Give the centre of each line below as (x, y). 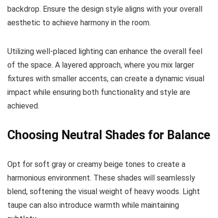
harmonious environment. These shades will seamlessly (101, 178)
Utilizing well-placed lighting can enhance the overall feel (105, 51)
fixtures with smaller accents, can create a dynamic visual (106, 78)
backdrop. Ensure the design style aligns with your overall (105, 9)
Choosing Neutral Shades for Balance (109, 135)
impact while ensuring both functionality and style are (99, 92)
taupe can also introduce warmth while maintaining (93, 205)
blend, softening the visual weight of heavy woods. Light (104, 191)
